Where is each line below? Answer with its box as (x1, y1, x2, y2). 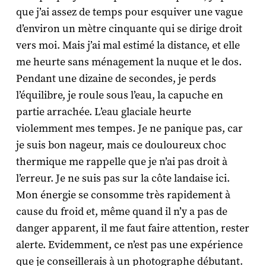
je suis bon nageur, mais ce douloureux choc (15, 138, 226, 153)
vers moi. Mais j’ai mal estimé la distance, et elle (15, 39, 240, 53)
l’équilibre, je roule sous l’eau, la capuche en (15, 88, 223, 103)
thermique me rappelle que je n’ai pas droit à (15, 155, 227, 169)
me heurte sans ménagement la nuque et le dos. (15, 55, 242, 69)
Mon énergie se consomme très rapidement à (15, 188, 230, 202)
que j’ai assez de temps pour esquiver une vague (15, 5, 243, 20)
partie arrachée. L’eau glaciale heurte (15, 105, 191, 119)
